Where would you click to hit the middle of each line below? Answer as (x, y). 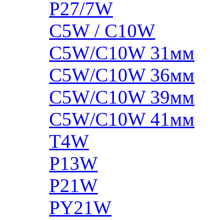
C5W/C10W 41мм (122, 119)
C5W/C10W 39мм (122, 97)
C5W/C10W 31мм (122, 53)
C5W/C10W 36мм (122, 75)
